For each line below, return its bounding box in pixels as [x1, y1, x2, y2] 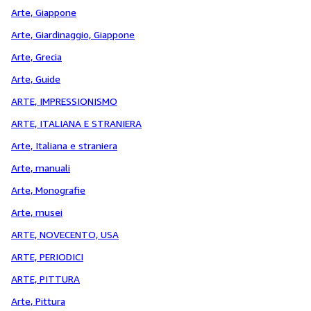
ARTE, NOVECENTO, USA [11, 228, 119, 240]
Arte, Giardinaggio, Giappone [11, 28, 135, 40]
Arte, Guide [11, 73, 60, 85]
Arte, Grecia [11, 51, 62, 62]
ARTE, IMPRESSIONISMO [11, 95, 117, 107]
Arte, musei [11, 206, 62, 218]
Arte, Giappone [11, 6, 76, 18]
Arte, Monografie [11, 184, 85, 196]
